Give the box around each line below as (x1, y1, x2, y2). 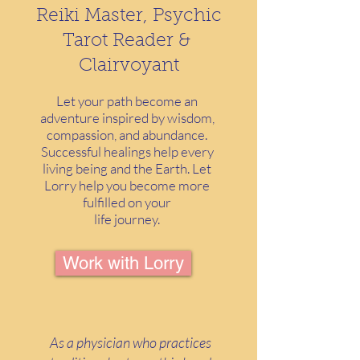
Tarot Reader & (62, 32, 195, 51)
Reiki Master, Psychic (35, 7, 222, 27)
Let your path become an (56, 92, 198, 110)
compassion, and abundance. (47, 126, 207, 144)
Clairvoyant (78, 57, 179, 76)
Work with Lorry (63, 253, 184, 274)
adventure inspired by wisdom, (39, 109, 215, 127)
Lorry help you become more (44, 177, 210, 194)
